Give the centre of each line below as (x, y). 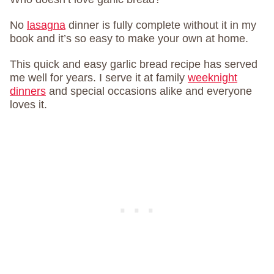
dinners (28, 91)
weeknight (213, 78)
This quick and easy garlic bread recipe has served (134, 64)
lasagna (46, 25)
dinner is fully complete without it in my (161, 25)
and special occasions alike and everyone (149, 91)
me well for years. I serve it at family (99, 78)
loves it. (28, 105)
